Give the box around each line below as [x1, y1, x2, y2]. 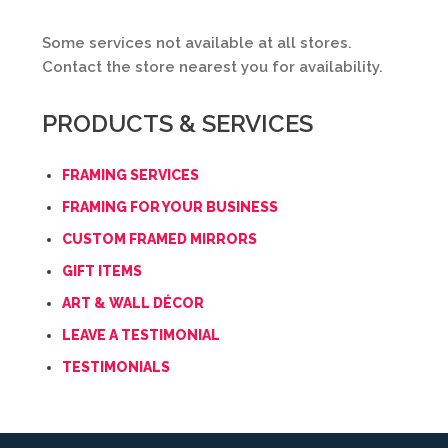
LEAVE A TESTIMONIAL [62, 327, 220, 343]
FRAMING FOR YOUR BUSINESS [62, 199, 278, 215]
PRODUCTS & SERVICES [42, 109, 313, 138]
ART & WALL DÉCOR [62, 295, 204, 311]
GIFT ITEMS [62, 263, 142, 279]
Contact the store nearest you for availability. [42, 58, 383, 76]
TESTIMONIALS [62, 359, 170, 375]
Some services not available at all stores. [42, 34, 352, 52]
